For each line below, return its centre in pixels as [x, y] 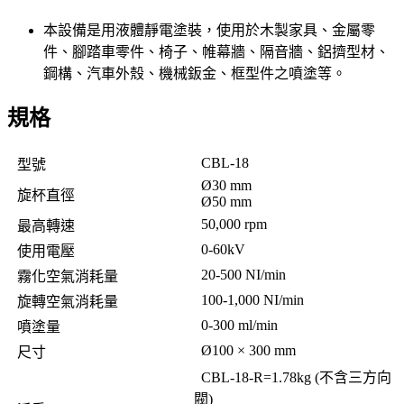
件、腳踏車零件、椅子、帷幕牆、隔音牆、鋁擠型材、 [216, 51]
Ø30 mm [223, 186]
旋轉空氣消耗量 [64, 302]
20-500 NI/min [240, 275]
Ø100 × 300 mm [245, 351]
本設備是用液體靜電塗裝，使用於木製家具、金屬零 [209, 30]
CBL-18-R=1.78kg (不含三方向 [293, 378]
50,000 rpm [230, 225]
